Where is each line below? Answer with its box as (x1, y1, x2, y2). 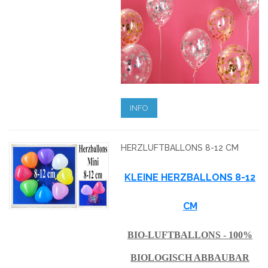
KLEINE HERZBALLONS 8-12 (124, 171, 256, 183)
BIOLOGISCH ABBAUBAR (130, 252, 250, 263)
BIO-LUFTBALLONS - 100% (127, 229, 253, 240)
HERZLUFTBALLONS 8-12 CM (121, 142, 239, 153)
